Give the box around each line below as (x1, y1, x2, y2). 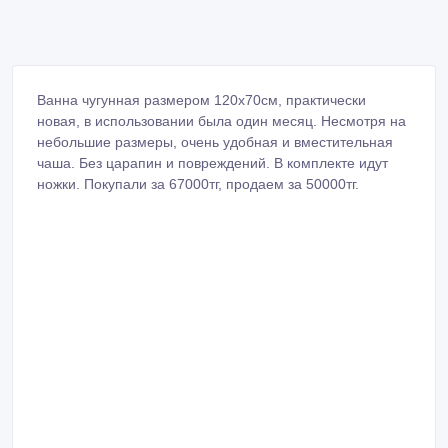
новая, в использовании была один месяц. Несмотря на (37, 112, 406, 129)
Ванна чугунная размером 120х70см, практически (37, 91, 366, 108)
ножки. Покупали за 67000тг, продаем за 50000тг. (37, 175, 359, 192)
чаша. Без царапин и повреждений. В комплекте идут (37, 154, 388, 171)
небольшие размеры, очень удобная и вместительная (37, 133, 393, 150)
